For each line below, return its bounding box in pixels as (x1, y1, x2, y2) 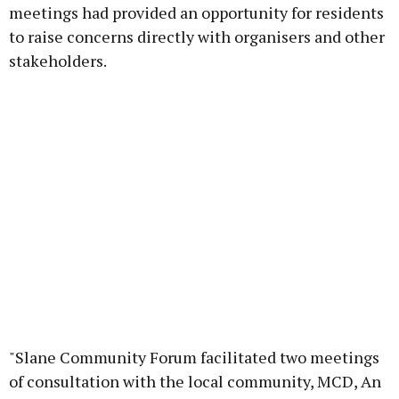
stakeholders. (9, 50, 107, 72)
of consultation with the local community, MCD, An (9, 370, 381, 393)
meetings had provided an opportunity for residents (9, 2, 384, 24)
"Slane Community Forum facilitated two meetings (9, 346, 379, 369)
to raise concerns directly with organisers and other (9, 26, 385, 48)
